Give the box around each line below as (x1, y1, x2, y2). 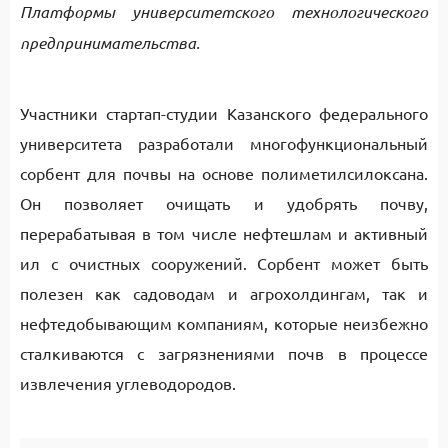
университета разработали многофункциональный (20, 133, 428, 153)
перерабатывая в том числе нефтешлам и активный (20, 223, 428, 243)
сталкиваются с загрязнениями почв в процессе (20, 343, 428, 363)
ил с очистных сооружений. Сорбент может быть (20, 253, 428, 273)
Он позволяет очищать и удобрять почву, (20, 193, 428, 213)
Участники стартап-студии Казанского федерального (20, 103, 428, 123)
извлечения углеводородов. (20, 373, 236, 393)
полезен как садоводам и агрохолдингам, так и (20, 283, 428, 303)
